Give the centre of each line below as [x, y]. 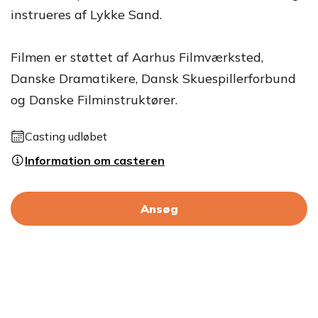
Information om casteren [95, 161]
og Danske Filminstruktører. [94, 100]
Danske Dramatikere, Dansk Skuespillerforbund [153, 79]
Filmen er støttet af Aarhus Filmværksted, [137, 57]
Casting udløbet [66, 137]
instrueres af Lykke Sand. [86, 15]
